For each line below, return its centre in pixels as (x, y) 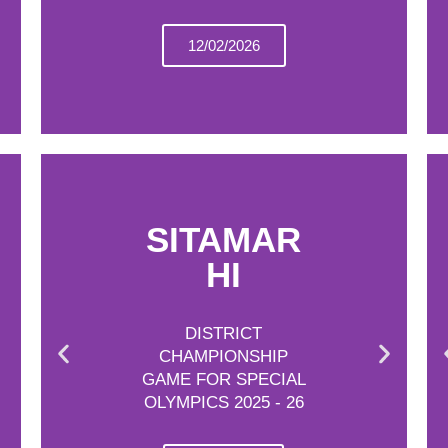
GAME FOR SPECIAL (223, 379)
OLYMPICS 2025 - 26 (223, 402)
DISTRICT (224, 333)
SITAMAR (224, 239)
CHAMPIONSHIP (224, 356)
